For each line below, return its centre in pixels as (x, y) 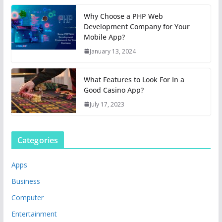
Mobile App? (104, 37)
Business (26, 181)
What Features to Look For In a (134, 79)
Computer (27, 197)
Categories (38, 140)
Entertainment (34, 214)
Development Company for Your (137, 26)
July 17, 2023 (107, 104)
